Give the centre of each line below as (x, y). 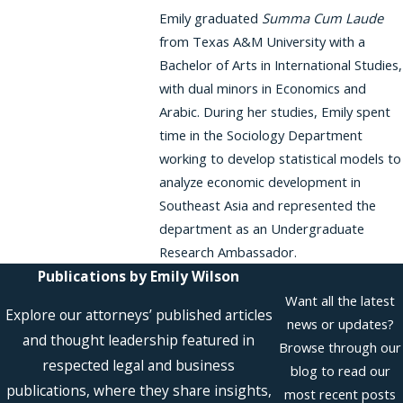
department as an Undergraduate (261, 228)
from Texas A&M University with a (262, 41)
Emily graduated (210, 18)
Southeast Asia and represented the (267, 205)
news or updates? (340, 324)
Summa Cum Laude (322, 18)
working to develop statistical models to (280, 158)
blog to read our (340, 371)
